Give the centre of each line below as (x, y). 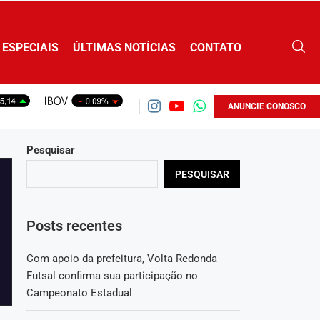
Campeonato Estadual (79, 293)
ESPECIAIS (30, 47)
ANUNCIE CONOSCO (267, 106)
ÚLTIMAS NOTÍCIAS (124, 47)
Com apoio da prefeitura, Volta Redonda (121, 259)
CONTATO (216, 47)
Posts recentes (74, 226)
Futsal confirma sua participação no (112, 276)
